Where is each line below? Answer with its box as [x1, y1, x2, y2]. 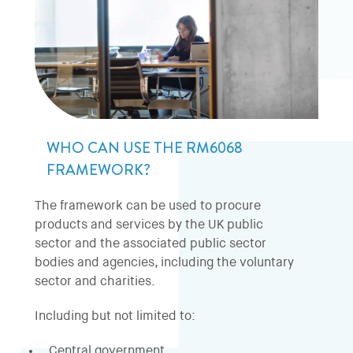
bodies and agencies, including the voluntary [35, 256, 294, 269]
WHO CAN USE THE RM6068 [46, 136, 243, 158]
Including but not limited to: [35, 310, 195, 323]
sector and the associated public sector [35, 237, 266, 251]
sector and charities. [35, 275, 155, 288]
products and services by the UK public [35, 218, 263, 232]
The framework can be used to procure [35, 199, 261, 213]
